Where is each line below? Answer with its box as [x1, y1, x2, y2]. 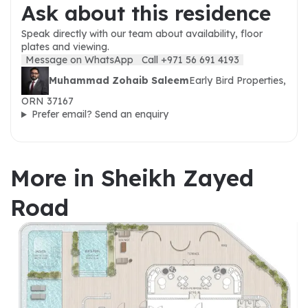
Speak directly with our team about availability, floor [21, 27, 263, 40]
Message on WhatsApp [25, 53, 133, 66]
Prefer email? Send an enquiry [31, 108, 168, 121]
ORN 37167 [21, 95, 74, 108]
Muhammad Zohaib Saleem [49, 74, 189, 87]
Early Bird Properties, [189, 74, 286, 87]
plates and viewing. [21, 40, 109, 53]
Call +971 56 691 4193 [142, 53, 239, 66]
